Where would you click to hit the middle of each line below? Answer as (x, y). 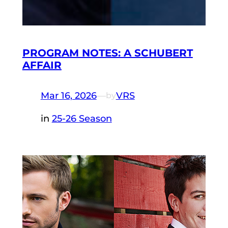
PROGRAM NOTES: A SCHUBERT (107, 53)
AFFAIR (42, 65)
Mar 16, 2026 (68, 95)
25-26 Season (82, 118)
